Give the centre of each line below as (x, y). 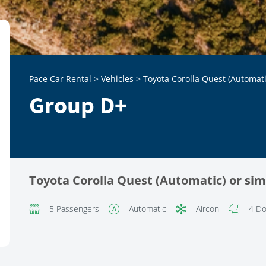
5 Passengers (74, 209)
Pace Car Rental (60, 79)
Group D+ (78, 105)
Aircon (207, 209)
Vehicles (117, 79)
